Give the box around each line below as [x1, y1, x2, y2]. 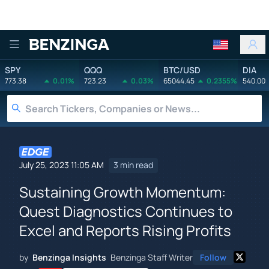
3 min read [113, 159, 153, 171]
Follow [200, 251, 226, 263]
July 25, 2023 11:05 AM [19, 159, 104, 171]
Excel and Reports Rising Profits [19, 220, 231, 240]
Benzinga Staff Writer [110, 251, 193, 263]
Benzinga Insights [32, 251, 106, 263]
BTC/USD [163, 64, 201, 76]
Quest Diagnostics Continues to [19, 201, 232, 221]
